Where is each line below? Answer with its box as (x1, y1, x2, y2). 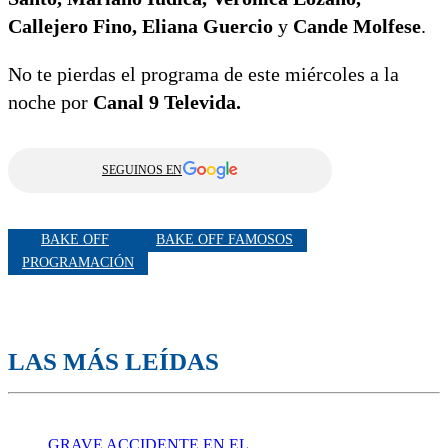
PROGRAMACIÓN (22, 255, 134, 271)
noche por (8, 90, 93, 113)
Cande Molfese (288, 14, 421, 37)
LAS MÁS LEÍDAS (8, 347, 219, 375)
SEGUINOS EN (102, 162, 182, 177)
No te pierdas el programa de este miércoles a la (8, 62, 399, 85)
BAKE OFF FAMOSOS (156, 232, 293, 248)
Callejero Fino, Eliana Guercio (8, 14, 278, 37)
